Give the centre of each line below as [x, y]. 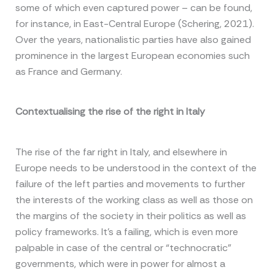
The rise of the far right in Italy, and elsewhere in [121, 152]
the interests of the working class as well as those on [134, 199]
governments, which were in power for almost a [120, 263]
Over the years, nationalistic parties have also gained [133, 39]
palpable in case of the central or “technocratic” [123, 247]
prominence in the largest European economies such [132, 55]
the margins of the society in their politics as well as [130, 215]
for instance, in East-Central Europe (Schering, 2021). [134, 23]
